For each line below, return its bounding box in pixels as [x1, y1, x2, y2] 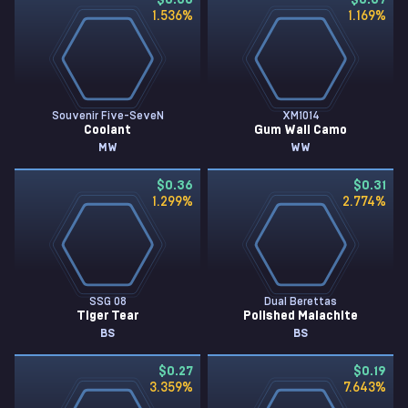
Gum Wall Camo [254, 124, 347, 137]
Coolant [84, 124, 131, 137]
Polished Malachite [243, 310, 358, 322]
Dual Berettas [264, 296, 337, 307]
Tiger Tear [76, 310, 139, 322]
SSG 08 [88, 296, 127, 307]
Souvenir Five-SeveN [51, 110, 164, 121]
